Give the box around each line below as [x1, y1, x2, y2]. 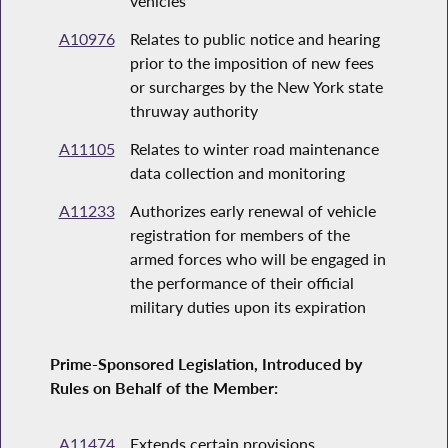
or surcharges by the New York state [129, 77, 383, 97]
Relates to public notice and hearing [129, 29, 380, 49]
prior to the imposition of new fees [129, 53, 374, 73]
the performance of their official [129, 273, 354, 293]
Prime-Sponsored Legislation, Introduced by [50, 353, 363, 374]
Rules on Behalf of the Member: [50, 377, 279, 398]
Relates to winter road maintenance [129, 139, 379, 159]
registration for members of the [129, 225, 350, 245]
